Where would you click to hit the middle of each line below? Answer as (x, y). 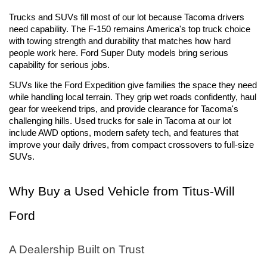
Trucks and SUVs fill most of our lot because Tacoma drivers (127, 18)
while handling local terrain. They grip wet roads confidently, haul (133, 97)
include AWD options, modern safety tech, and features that (124, 133)
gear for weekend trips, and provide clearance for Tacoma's (124, 109)
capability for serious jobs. (59, 65)
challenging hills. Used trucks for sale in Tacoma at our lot (120, 121)
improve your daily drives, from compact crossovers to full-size (131, 145)
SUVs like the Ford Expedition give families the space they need (133, 85)
